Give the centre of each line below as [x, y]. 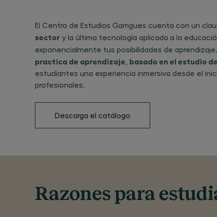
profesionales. [60, 85]
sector [47, 37]
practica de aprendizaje [80, 61]
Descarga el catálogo [93, 115]
